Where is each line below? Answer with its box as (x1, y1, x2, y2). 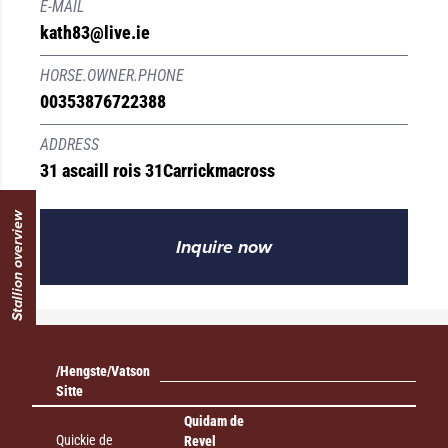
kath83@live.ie (40, 22, 150, 43)
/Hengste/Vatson (56, 363, 150, 379)
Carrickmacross (163, 160, 275, 181)
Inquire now (176, 236, 272, 258)
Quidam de (184, 413, 244, 429)
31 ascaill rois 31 (40, 160, 163, 181)
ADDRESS (40, 135, 99, 154)
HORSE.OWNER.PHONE (40, 66, 184, 85)
